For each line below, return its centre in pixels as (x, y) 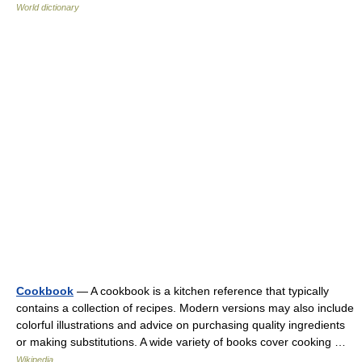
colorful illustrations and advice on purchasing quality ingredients (181, 325)
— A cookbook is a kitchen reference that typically (201, 291)
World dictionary (48, 7)
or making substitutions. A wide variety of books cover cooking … (184, 342)
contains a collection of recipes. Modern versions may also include (185, 308)
